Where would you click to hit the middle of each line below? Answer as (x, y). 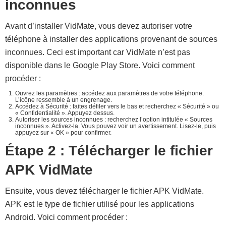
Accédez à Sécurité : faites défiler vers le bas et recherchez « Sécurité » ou (117, 106)
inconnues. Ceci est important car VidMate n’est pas (98, 52)
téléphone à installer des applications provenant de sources (111, 39)
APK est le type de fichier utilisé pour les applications (100, 204)
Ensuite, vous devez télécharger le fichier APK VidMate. (104, 191)
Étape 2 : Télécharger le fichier (109, 151)
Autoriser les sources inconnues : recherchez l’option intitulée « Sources (114, 120)
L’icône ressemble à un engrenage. (64, 100)
